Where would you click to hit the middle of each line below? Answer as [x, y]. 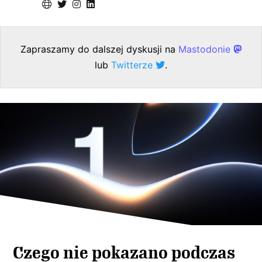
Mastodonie [206, 49]
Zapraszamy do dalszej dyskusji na [99, 49]
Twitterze [133, 65]
